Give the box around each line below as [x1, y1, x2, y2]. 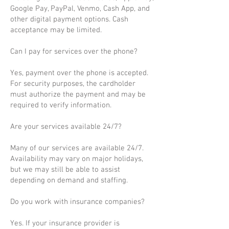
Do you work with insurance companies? [10, 197, 145, 207]
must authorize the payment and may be [10, 90, 146, 99]
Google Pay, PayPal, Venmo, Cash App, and [10, 4, 150, 13]
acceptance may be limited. [10, 26, 102, 35]
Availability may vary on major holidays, [10, 154, 143, 164]
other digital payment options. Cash [10, 15, 128, 24]
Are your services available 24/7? [10, 122, 122, 131]
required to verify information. [10, 101, 111, 110]
